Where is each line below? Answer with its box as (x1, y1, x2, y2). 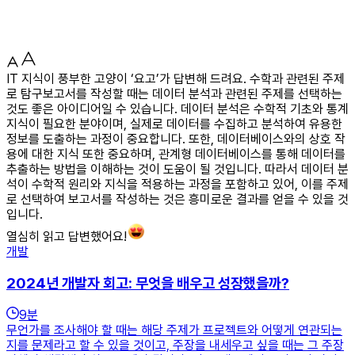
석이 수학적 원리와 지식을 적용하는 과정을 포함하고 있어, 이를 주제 (6, 176, 349, 192)
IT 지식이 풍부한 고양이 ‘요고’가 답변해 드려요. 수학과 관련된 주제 (6, 71, 345, 86)
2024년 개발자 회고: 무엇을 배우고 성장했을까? (6, 273, 289, 292)
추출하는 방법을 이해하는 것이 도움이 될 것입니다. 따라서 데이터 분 (6, 161, 349, 177)
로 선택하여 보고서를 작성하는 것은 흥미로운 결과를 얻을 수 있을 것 (6, 191, 349, 207)
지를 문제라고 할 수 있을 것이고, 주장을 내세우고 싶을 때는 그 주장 (6, 338, 344, 353)
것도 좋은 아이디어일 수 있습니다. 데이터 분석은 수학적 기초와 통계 (6, 101, 349, 116)
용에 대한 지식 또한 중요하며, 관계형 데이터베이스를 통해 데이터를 (6, 146, 345, 162)
